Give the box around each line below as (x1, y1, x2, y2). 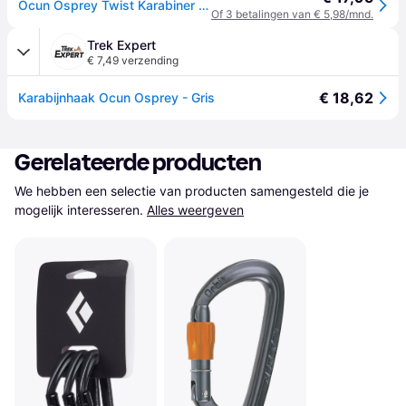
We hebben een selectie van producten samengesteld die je (14, 183, 369, 198)
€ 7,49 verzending (87, 53, 179, 67)
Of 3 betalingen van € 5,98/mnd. (211, 7, 373, 21)
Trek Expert (87, 37, 156, 53)
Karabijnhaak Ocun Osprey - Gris (18, 90, 215, 105)
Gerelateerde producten (14, 149, 262, 177)
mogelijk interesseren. (14, 202, 143, 217)
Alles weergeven (147, 202, 244, 217)
